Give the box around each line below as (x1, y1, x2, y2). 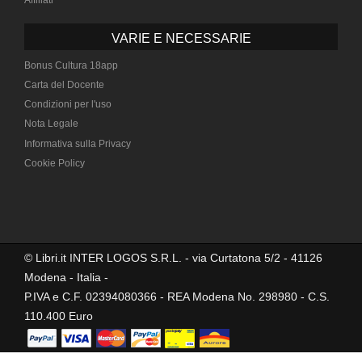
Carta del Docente (24, 79, 104, 91)
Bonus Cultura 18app (24, 59, 118, 71)
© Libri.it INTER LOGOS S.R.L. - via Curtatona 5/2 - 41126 (24, 250, 322, 264)
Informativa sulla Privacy (24, 137, 131, 149)
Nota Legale (24, 118, 78, 130)
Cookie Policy (24, 157, 85, 169)
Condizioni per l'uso (24, 99, 112, 111)
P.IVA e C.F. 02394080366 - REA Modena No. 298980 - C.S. (24, 289, 330, 303)
